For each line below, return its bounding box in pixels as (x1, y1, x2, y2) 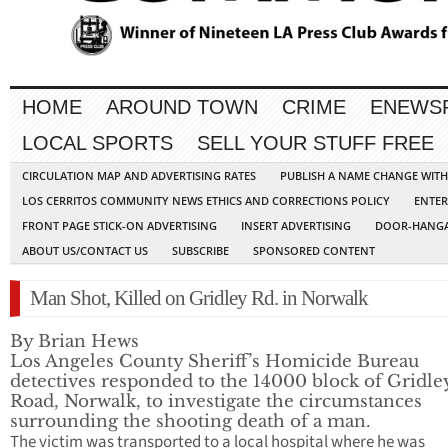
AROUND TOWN (106, 96, 258, 119)
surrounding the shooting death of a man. (10, 411, 370, 433)
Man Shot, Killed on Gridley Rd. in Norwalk (30, 286, 368, 311)
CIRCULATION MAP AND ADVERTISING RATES (22, 168, 256, 184)
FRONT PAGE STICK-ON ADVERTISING (22, 218, 217, 234)
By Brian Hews (10, 331, 139, 353)
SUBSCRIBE (172, 243, 229, 259)
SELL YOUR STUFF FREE (197, 132, 434, 155)
